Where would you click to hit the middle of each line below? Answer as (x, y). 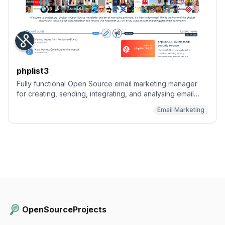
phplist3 (33, 71)
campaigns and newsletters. (63, 104)
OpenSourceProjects (64, 209)
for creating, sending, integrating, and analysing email (105, 94)
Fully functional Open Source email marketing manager (107, 84)
